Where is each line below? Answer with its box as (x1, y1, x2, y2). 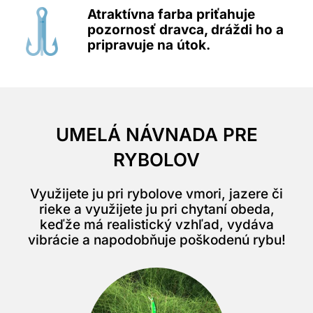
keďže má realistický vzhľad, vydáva (39, 217, 274, 233)
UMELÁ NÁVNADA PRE (55, 124, 258, 146)
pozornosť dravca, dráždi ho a (87, 22, 284, 38)
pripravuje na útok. (87, 37, 210, 54)
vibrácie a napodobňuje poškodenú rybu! (27, 232, 286, 249)
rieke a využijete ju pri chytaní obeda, (38, 201, 275, 218)
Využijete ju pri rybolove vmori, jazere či (30, 186, 283, 203)
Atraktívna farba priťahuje (87, 6, 255, 23)
